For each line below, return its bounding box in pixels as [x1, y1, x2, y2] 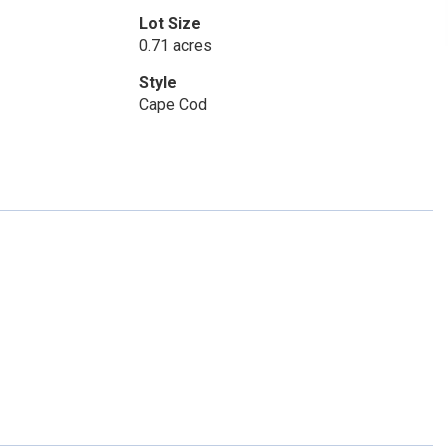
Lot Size [138, 14, 201, 33]
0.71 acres [138, 36, 212, 55]
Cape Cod [138, 95, 207, 114]
